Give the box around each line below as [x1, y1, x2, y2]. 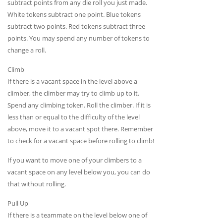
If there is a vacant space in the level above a [7, 76, 137, 86]
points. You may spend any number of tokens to [7, 33, 150, 43]
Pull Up [7, 198, 28, 208]
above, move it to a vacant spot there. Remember [7, 124, 153, 133]
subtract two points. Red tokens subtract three [7, 21, 145, 31]
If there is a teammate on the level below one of [7, 210, 147, 220]
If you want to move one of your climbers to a [7, 155, 142, 165]
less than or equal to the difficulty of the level [7, 112, 140, 121]
